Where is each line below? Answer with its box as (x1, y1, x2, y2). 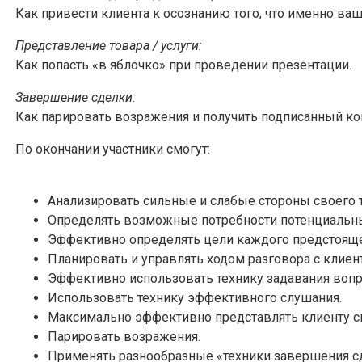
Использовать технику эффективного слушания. (48, 289, 342, 305)
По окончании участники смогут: (15, 141, 210, 157)
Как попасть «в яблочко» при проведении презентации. (15, 57, 351, 73)
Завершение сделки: (15, 89, 136, 105)
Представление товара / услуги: (15, 37, 202, 53)
